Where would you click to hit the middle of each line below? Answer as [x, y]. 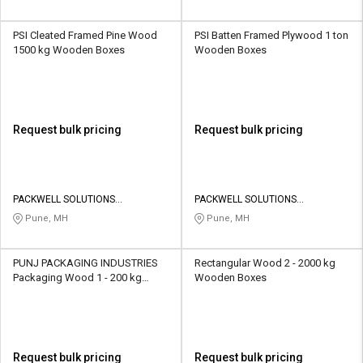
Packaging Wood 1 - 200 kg [77, 278]
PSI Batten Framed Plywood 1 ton [271, 36]
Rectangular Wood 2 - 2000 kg [265, 263]
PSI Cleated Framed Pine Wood [85, 36]
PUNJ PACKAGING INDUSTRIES [85, 263]
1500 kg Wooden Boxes [69, 50]
